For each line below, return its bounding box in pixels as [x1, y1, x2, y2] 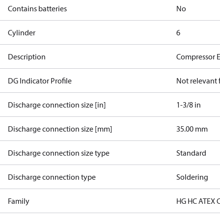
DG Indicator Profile [8, 76, 72, 85]
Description [8, 52, 46, 61]
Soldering [176, 172, 209, 182]
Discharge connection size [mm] [8, 124, 112, 134]
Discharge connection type [8, 172, 96, 182]
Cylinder [8, 27, 35, 37]
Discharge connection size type [8, 148, 110, 158]
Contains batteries [8, 3, 67, 13]
